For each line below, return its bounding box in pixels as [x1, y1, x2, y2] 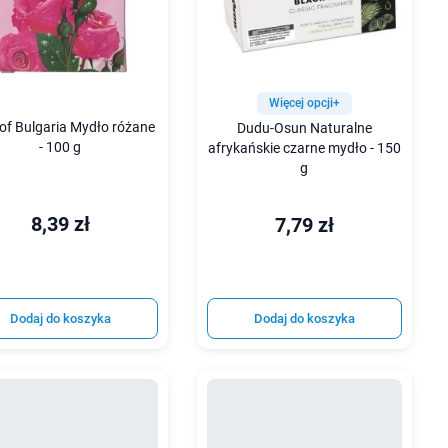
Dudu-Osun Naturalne [236, 119, 372, 137]
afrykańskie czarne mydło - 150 [207, 139, 401, 157]
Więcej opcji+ [268, 95, 340, 110]
